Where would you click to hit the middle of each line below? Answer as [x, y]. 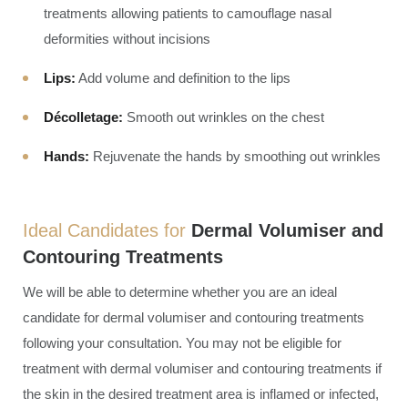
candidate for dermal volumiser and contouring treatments [194, 317]
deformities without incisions [127, 39]
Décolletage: [83, 117]
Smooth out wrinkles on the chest [224, 117]
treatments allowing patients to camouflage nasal [188, 13]
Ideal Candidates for [107, 230]
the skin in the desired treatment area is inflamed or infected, [201, 393]
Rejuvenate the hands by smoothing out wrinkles [235, 156]
